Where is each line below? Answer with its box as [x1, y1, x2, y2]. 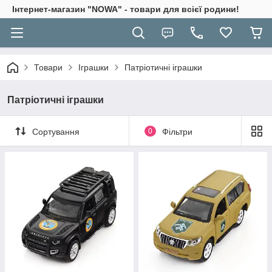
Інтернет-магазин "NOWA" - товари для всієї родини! [12, 4, 239, 14]
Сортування [32, 126, 80, 137]
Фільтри [161, 126, 192, 137]
